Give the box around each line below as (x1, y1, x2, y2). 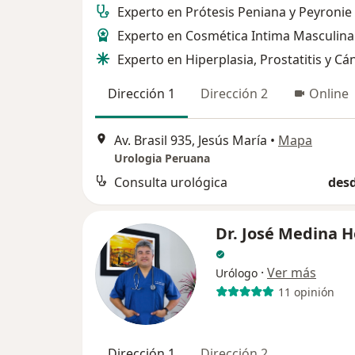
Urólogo (216, 265, 258, 281)
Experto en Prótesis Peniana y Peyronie (117, 3, 352, 21)
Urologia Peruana (114, 151, 210, 166)
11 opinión (277, 284, 334, 300)
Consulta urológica (114, 174, 227, 192)
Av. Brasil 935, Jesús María (114, 132, 267, 150)
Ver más (267, 264, 316, 282)
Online (309, 85, 349, 102)
